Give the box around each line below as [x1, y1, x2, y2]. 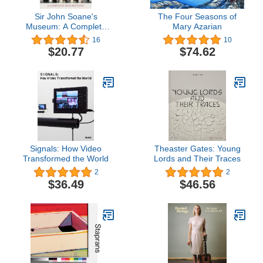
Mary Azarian [173, 21, 222, 31]
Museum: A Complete [25, 21, 106, 31]
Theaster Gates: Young [154, 144, 241, 154]
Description [45, 31, 87, 41]
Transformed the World [23, 154, 109, 164]
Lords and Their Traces [154, 154, 241, 164]
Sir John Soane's [34, 11, 97, 21]
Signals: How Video [30, 144, 102, 154]
